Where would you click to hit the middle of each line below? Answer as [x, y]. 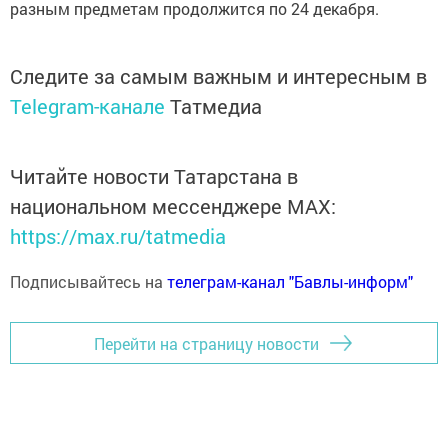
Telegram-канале [87, 106]
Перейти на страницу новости [206, 343]
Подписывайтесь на [88, 282]
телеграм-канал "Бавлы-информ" [290, 282]
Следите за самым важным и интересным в [218, 76]
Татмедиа [216, 106]
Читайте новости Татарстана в [154, 176]
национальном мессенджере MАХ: [173, 206]
